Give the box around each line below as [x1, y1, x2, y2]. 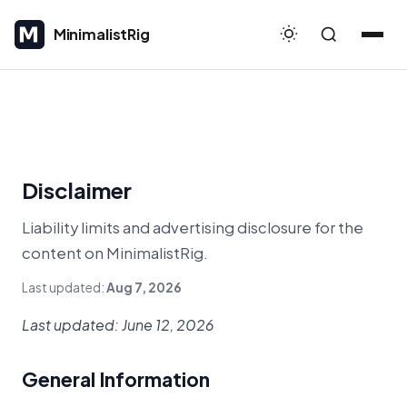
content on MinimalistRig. [22, 243, 208, 263]
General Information [22, 367, 210, 392]
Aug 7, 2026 [106, 280, 182, 295]
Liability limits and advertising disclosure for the [22, 218, 363, 237]
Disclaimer [22, 176, 132, 203]
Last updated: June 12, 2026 [22, 315, 214, 334]
